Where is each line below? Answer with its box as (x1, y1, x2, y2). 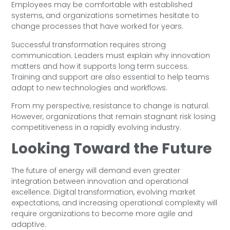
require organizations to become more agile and (11, 208, 193, 219)
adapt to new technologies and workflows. (11, 82, 168, 93)
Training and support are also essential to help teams (11, 71, 210, 82)
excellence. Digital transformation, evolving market (11, 187, 196, 198)
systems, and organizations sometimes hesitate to (11, 10, 200, 21)
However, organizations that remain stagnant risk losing (11, 111, 216, 122)
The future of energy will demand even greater (11, 165, 181, 176)
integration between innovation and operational (11, 176, 189, 187)
